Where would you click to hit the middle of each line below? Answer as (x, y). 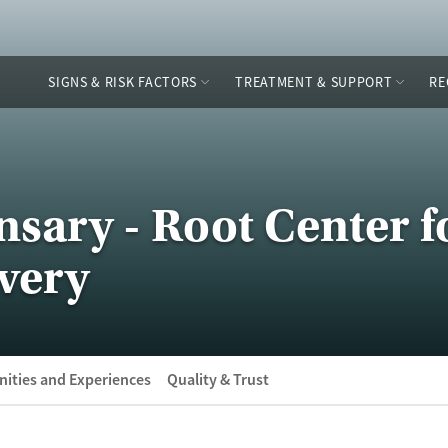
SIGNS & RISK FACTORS (123, 82)
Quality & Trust (218, 379)
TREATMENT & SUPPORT (314, 82)
